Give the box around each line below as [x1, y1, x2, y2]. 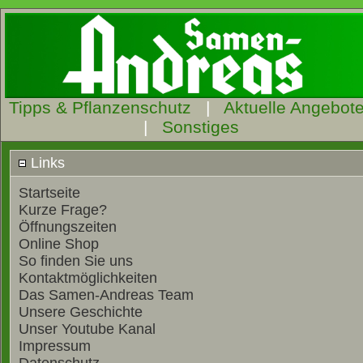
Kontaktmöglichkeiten [19, 270, 157, 287]
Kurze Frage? [19, 202, 107, 219]
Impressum [19, 338, 91, 355]
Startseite [19, 185, 80, 202]
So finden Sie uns [19, 253, 133, 270]
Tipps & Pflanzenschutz [8, 97, 191, 117]
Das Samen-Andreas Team [19, 287, 194, 304]
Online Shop [19, 236, 99, 253]
